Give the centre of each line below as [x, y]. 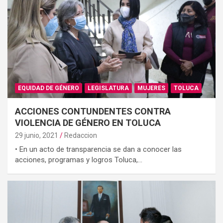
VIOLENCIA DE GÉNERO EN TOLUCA [88, 122]
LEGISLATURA [108, 88]
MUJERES [151, 88]
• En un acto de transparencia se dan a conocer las [98, 149]
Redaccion [81, 135]
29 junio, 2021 [37, 135]
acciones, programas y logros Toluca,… [79, 160]
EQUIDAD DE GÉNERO [49, 88]
